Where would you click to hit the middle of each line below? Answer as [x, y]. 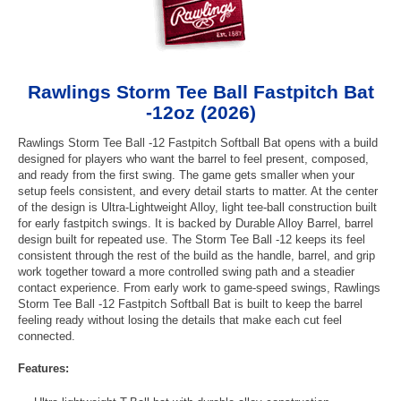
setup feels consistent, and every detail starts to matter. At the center [198, 192]
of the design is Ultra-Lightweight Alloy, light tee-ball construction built [197, 208]
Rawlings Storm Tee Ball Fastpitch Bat [200, 92]
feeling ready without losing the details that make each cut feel [180, 320]
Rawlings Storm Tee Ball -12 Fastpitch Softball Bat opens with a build [198, 143]
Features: [43, 369]
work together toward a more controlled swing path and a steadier [186, 272]
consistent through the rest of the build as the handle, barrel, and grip [196, 256]
